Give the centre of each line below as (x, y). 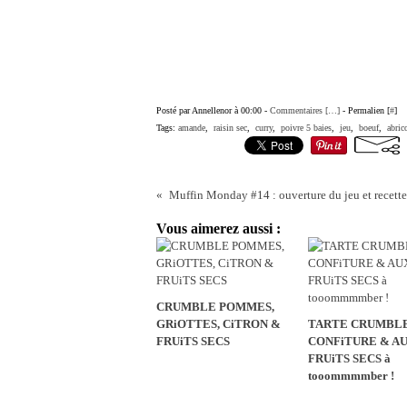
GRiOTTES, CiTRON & (218, 324)
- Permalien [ (365, 110)
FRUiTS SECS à (350, 358)
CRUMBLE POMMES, (215, 307)
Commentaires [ (299, 110)
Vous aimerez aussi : (218, 228)
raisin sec (230, 128)
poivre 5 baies (306, 128)
